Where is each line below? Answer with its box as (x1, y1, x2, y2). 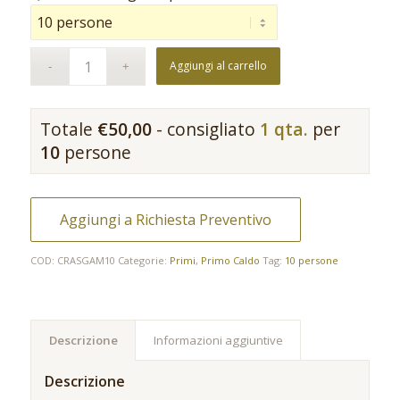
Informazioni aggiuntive (153, 332, 283, 349)
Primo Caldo (200, 254, 260, 268)
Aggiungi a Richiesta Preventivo (59, 210, 271, 230)
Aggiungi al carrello (170, 58, 268, 74)
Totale (39, 117, 97, 142)
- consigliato (151, 117, 260, 142)
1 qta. (259, 117, 308, 142)
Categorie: (117, 254, 170, 268)
